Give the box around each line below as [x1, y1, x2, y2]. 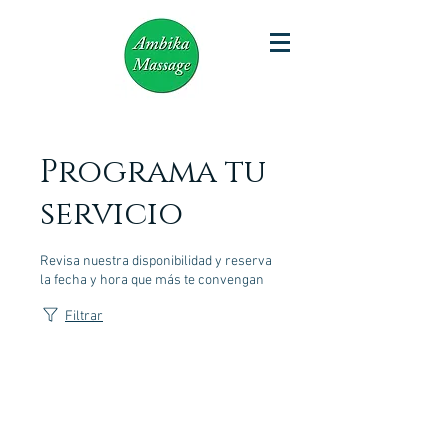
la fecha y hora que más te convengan [40, 272, 264, 289]
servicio [40, 193, 183, 236]
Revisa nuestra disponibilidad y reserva [40, 253, 272, 270]
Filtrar [65, 308, 103, 325]
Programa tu [40, 151, 266, 194]
